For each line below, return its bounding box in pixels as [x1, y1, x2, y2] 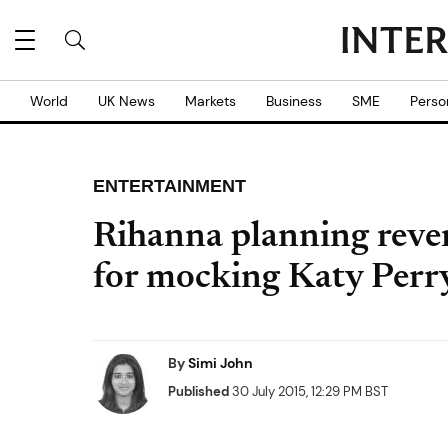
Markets [185, 92, 236, 110]
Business [266, 92, 322, 110]
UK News [98, 92, 155, 110]
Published [168, 383, 229, 400]
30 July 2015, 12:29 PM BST [229, 383, 388, 400]
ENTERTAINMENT [93, 176, 246, 196]
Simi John [188, 354, 253, 372]
